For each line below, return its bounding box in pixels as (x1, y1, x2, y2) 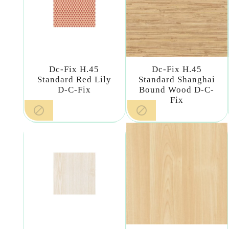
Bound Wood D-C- (139, 85, 215, 95)
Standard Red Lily (37, 75, 111, 85)
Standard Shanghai (138, 75, 215, 85)
